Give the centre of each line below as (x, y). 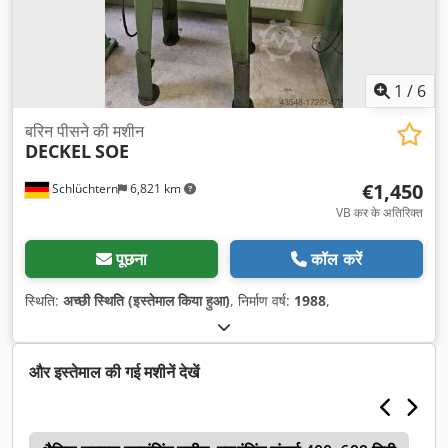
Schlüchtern (83, 189)
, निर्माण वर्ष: (262, 301)
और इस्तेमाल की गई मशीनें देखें (114, 372)
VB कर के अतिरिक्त (379, 213)
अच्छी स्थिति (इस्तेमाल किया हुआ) (146, 301)
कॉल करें (336, 259)
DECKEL (58, 151)
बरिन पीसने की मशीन (84, 131)
